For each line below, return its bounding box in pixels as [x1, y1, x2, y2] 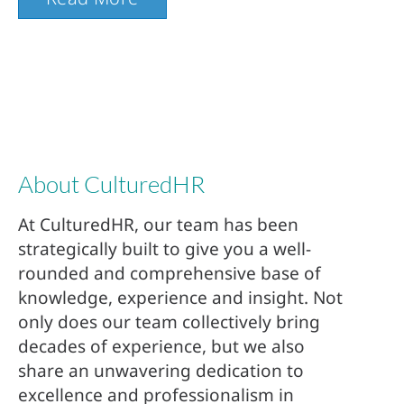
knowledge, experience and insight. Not [18, 286, 343, 309]
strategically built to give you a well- [18, 237, 311, 261]
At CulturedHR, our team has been [18, 213, 298, 236]
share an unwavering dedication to [18, 359, 304, 382]
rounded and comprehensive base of [18, 262, 321, 285]
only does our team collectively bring [18, 310, 320, 334]
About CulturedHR [18, 170, 205, 198]
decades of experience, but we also [18, 335, 305, 358]
